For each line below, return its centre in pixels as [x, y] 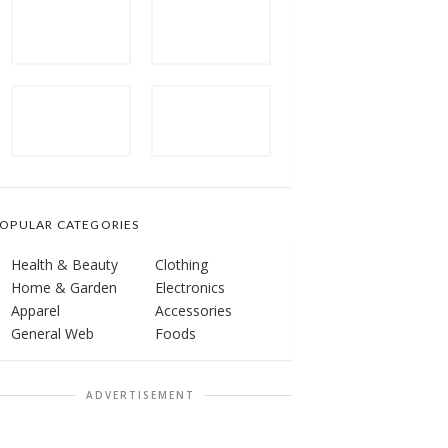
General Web [52, 333]
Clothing [181, 264]
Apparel [35, 310]
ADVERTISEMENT [140, 394]
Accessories [193, 310]
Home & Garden [64, 287]
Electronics [190, 287]
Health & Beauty [64, 264]
